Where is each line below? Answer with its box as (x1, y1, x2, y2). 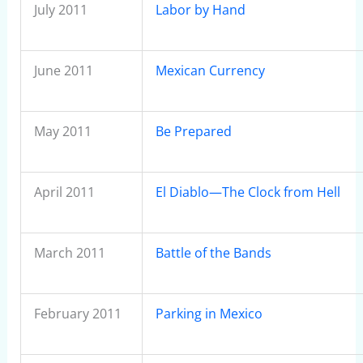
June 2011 (33, 62, 93, 79)
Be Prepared (155, 122, 232, 140)
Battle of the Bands (155, 244, 271, 262)
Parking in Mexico (155, 305, 263, 322)
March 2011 (33, 244, 105, 262)
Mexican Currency (155, 62, 265, 79)
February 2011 (33, 305, 122, 322)
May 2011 (33, 122, 92, 140)
